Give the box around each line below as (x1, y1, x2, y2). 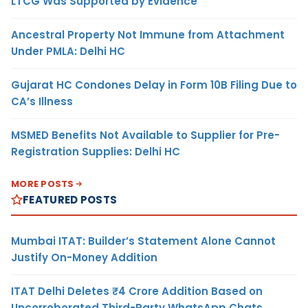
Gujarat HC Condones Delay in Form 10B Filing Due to (11, 77, 297, 92)
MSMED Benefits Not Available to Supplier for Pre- (11, 127, 280, 142)
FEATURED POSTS (23, 192, 118, 207)
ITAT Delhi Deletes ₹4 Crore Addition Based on (11, 283, 263, 298)
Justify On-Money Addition (11, 250, 157, 265)
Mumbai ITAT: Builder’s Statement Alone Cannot (11, 233, 276, 248)
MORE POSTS (11, 177, 74, 190)
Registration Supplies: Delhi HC (11, 144, 180, 159)
